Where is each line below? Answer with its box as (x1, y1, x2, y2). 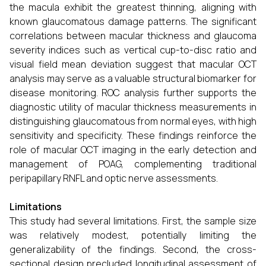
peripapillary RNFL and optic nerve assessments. (9, 171, 218, 185)
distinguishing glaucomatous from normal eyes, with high (9, 114, 256, 128)
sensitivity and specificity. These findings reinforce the (9, 128, 256, 142)
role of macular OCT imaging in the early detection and (9, 142, 256, 156)
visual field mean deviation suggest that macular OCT (9, 57, 256, 71)
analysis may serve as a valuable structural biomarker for (9, 71, 256, 85)
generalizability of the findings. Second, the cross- (9, 242, 256, 256)
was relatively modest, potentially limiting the (9, 228, 256, 242)
